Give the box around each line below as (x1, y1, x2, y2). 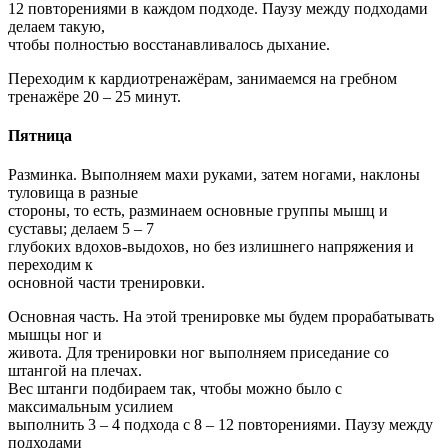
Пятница (8, 127, 72, 145)
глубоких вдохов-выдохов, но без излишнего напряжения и (8, 238, 414, 256)
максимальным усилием (8, 398, 173, 416)
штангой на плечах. (8, 362, 142, 380)
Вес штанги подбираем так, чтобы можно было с (8, 380, 342, 398)
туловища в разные (8, 184, 138, 202)
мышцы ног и (8, 326, 102, 344)
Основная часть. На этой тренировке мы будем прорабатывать (8, 308, 434, 326)
